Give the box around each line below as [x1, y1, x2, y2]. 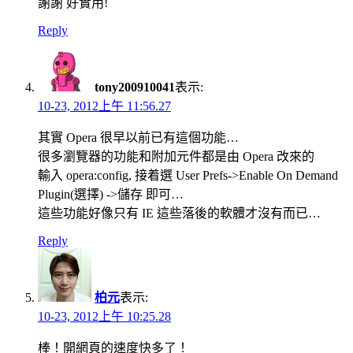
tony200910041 [95, 80, 175, 94]
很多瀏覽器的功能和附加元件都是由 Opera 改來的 [38, 149, 314, 163]
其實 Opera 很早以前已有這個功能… [38, 130, 239, 144]
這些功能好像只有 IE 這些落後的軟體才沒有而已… [38, 206, 321, 220]
